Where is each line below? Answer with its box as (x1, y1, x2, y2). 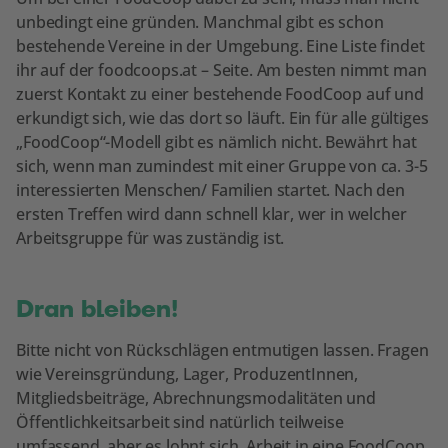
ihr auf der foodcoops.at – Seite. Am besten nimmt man (16, 58, 427, 81)
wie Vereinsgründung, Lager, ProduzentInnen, (16, 362, 359, 385)
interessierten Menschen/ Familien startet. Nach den (16, 178, 405, 201)
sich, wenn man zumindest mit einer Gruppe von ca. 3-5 (16, 154, 428, 177)
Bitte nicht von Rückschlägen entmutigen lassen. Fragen (16, 338, 429, 361)
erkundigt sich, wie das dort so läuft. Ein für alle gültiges (16, 106, 429, 129)
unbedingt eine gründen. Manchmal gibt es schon (16, 10, 384, 33)
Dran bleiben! (16, 293, 178, 325)
